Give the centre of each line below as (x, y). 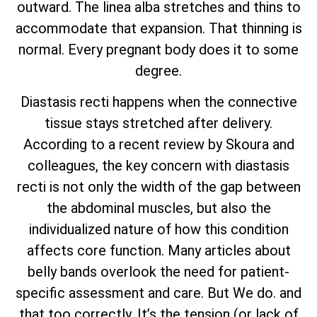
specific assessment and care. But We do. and (158, 293)
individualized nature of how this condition (158, 230)
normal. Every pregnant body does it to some (158, 50)
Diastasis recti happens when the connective (158, 102)
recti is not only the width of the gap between (158, 187)
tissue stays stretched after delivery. (158, 123)
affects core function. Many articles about (158, 251)
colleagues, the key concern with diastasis (158, 166)
